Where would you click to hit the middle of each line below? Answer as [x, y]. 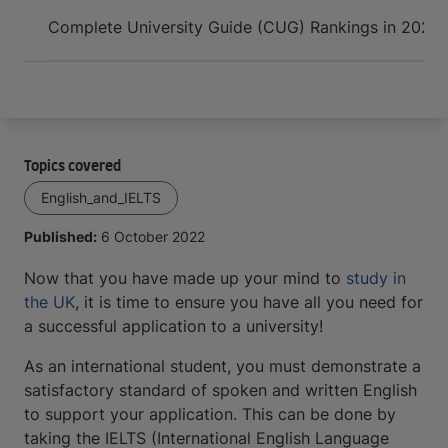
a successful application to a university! [173, 326]
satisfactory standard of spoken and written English [220, 390]
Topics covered [72, 167]
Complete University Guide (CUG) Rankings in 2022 [244, 27]
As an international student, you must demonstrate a [222, 366]
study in [376, 278]
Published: [60, 236]
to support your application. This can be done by [210, 414]
